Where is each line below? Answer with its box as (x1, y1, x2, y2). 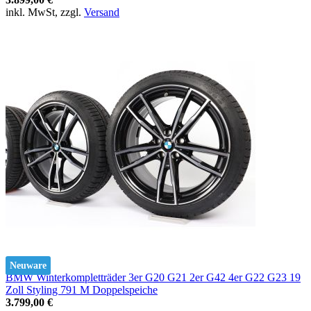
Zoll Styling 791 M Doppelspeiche (6, 283, 158, 296)
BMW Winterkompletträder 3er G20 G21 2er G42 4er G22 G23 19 (6, 271, 301, 283)
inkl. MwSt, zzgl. (6, 6, 84, 18)
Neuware (10, 260, 47, 271)
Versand (84, 6, 119, 18)
